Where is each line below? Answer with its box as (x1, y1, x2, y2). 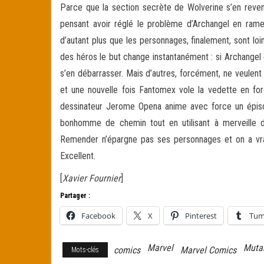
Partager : (60, 192, 90, 200)
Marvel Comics (180, 245, 236, 256)
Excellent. (60, 150, 95, 161)
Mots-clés (71, 246, 99, 254)
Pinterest (185, 210, 217, 221)
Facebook (81, 210, 115, 221)
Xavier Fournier (62, 173, 121, 184)
